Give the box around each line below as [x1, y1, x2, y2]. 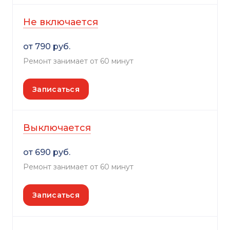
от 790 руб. [23, 42, 70, 52]
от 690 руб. [23, 147, 70, 158]
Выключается [23, 122, 91, 134]
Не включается [23, 16, 98, 28]
